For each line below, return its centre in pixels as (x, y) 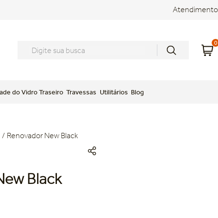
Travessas (82, 92)
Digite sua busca (44, 45)
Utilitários (114, 92)
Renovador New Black (42, 136)
